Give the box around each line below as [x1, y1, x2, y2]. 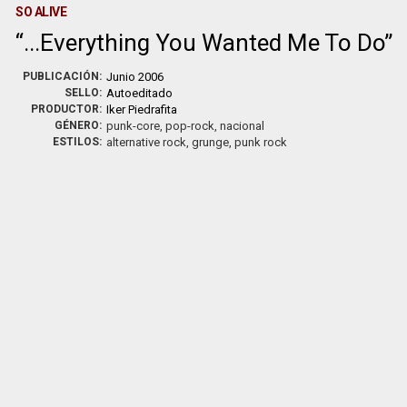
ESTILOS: [53, 135, 103, 148]
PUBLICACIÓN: [23, 70, 103, 83]
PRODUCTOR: [31, 103, 103, 115]
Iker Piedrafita [106, 103, 178, 116]
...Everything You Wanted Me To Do [24, 29, 385, 56]
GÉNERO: [55, 119, 103, 132]
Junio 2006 [106, 70, 164, 84]
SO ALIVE [15, 5, 67, 19]
